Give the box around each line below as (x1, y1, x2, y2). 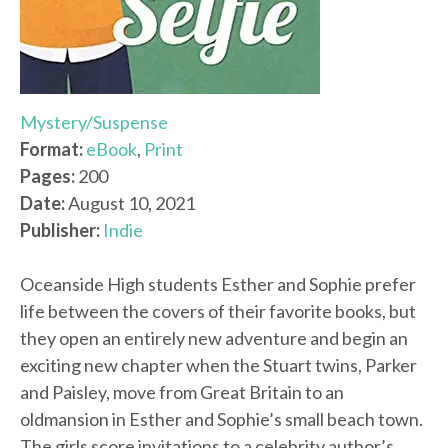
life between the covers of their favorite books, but (20, 300, 416, 323)
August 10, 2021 (65, 192, 195, 215)
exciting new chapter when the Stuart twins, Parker (20, 354, 417, 377)
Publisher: (20, 219, 100, 242)
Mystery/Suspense (20, 111, 168, 134)
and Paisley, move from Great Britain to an (20, 381, 344, 404)
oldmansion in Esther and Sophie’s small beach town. (20, 408, 423, 431)
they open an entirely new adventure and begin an (20, 327, 408, 350)
